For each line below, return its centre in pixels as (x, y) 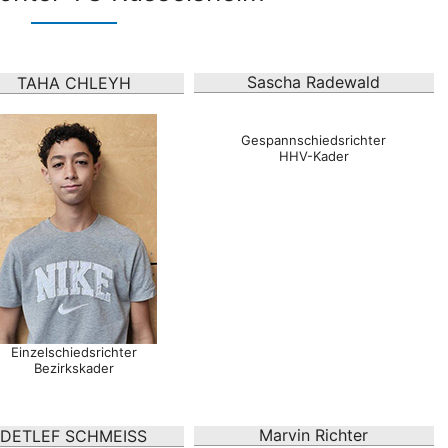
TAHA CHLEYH (73, 83)
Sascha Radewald (314, 82)
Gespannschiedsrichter (314, 140)
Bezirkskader (73, 368)
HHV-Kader (313, 156)
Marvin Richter (314, 435)
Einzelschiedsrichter (73, 352)
